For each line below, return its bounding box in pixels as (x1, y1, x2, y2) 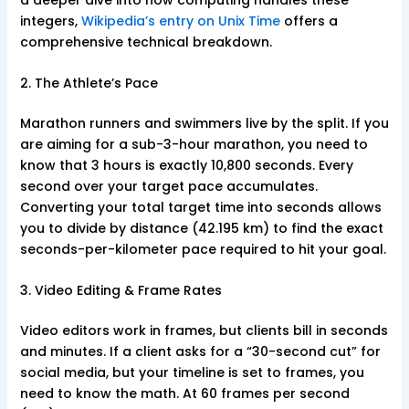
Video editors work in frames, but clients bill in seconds (19, 321, 388, 341)
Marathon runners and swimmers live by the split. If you (19, 113, 389, 132)
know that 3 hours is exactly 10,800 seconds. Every (19, 155, 353, 174)
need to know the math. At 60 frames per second (19, 384, 350, 404)
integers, (19, 11, 81, 30)
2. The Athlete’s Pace (19, 73, 158, 92)
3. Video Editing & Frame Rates (19, 281, 222, 300)
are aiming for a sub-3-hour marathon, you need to (19, 134, 368, 153)
